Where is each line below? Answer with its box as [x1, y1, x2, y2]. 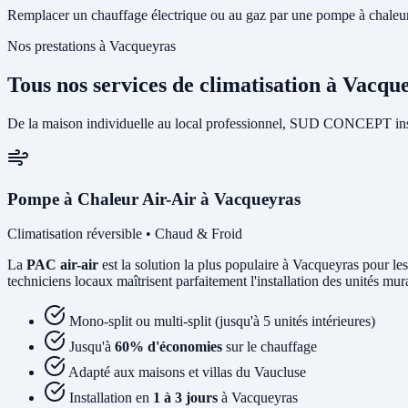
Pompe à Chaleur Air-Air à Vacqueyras [7, 189, 301, 209]
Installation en [69, 390, 153, 406]
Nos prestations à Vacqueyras [7, 38, 176, 55]
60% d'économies [115, 339, 222, 355]
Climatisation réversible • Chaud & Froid [7, 226, 242, 242]
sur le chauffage [222, 339, 317, 355]
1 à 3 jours [153, 390, 218, 406]
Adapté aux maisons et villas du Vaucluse [68, 364, 306, 381]
